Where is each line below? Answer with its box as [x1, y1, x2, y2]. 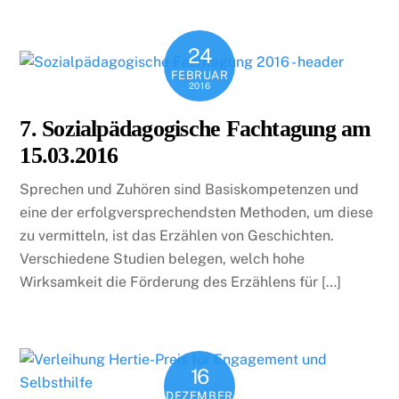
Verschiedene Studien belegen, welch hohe [20, 249, 305, 267]
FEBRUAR [170, 68, 229, 82]
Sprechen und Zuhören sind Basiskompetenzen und [20, 180, 360, 198]
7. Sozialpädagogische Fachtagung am [20, 115, 371, 142]
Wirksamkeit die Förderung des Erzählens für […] [20, 273, 342, 290]
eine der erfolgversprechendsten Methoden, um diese [20, 203, 374, 221]
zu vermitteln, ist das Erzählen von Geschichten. [20, 226, 335, 244]
